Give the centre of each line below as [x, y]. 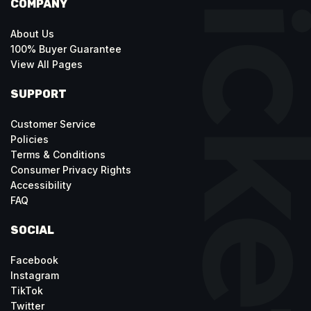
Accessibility [41, 185]
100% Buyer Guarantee [66, 49]
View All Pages [47, 64]
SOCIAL [32, 230]
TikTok [27, 291]
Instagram [35, 275]
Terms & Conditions [58, 154]
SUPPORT [39, 94]
